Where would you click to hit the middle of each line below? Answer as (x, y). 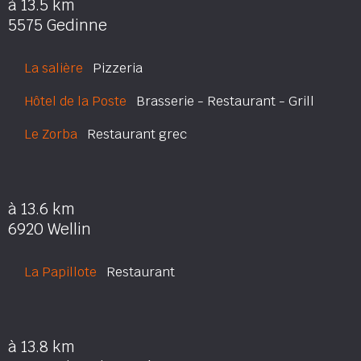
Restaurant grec (132, 134)
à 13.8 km (41, 347)
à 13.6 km (41, 209)
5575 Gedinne (58, 25)
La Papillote (60, 272)
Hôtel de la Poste (75, 101)
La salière (54, 68)
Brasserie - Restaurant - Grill (220, 101)
